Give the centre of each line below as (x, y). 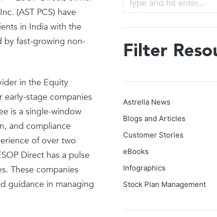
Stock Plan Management (164, 184)
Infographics (144, 168)
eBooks (136, 151)
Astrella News (147, 102)
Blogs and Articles (154, 118)
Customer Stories (153, 135)
